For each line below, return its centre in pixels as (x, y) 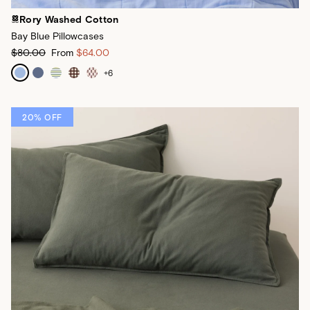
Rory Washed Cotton (69, 19)
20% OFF (42, 117)
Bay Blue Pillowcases (57, 36)
